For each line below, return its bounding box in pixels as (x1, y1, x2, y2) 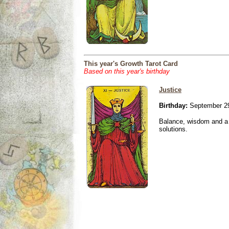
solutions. (159, 125, 188, 133)
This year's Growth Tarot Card (84, 60, 178, 67)
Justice (159, 86, 181, 94)
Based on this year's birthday (84, 67, 170, 75)
